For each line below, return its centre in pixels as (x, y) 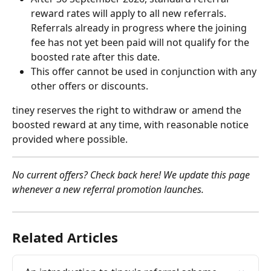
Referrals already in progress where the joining (140, 28)
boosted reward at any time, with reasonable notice (132, 124)
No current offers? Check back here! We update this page (132, 175)
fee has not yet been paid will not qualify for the (141, 42)
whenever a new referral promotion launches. (108, 189)
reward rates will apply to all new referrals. (130, 13)
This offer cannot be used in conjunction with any (145, 71)
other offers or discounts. (90, 86)
